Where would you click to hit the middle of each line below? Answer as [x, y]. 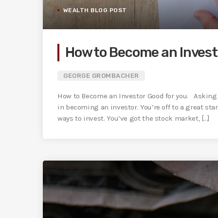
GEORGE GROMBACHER [101, 76]
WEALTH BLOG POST [95, 10]
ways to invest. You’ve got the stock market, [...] [134, 118]
